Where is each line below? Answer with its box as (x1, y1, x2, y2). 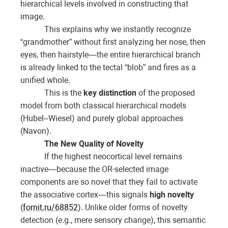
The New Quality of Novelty (44, 139, 144, 149)
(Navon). (20, 126, 51, 136)
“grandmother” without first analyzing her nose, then (20, 37, 206, 47)
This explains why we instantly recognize (44, 24, 191, 35)
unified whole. (20, 75, 70, 85)
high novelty (150, 190, 194, 200)
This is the (44, 88, 84, 98)
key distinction (83, 88, 137, 98)
